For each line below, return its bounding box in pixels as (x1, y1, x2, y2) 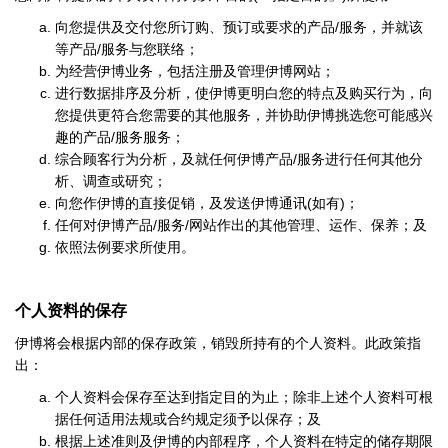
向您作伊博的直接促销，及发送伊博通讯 (55, 196, 307, 211)
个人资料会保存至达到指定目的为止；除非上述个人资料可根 (55, 390, 433, 405)
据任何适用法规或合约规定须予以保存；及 (55, 412, 321, 427)
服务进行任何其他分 (297, 152, 423, 167)
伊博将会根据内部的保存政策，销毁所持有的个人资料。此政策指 (15, 336, 421, 351)
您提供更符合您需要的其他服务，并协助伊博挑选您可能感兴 (55, 108, 433, 123)
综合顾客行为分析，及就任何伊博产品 (55, 152, 293, 167)
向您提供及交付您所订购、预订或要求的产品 (55, 20, 335, 35)
